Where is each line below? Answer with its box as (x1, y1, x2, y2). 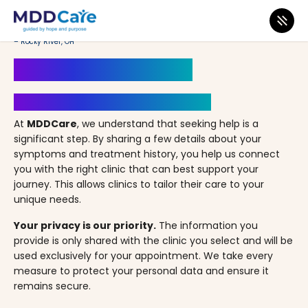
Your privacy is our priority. (14, 219, 156, 232)
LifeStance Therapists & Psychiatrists (159, 27, 291, 37)
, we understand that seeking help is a (77, 117, 258, 131)
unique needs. (14, 192, 81, 206)
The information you (156, 219, 258, 232)
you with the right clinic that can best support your (14, 162, 258, 176)
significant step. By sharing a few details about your (14, 132, 261, 146)
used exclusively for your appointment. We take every (14, 249, 273, 263)
